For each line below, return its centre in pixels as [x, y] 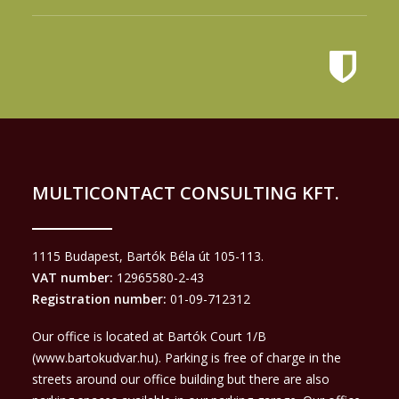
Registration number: [101, 299]
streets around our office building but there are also [181, 379]
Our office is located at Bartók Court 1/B [149, 336]
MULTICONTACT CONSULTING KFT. [186, 193]
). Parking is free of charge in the [248, 358]
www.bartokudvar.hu [95, 358]
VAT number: [73, 277]
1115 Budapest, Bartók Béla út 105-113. [148, 256]
